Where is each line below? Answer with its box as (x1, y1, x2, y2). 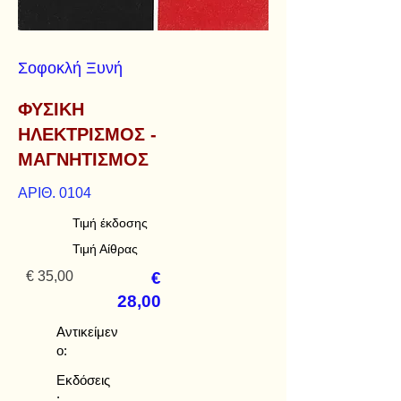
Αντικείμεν (56, 324, 118, 339)
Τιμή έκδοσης (73, 216, 148, 230)
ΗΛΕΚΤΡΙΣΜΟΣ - (18, 124, 157, 144)
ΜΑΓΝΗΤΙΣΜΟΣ (18, 149, 149, 169)
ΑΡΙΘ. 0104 (18, 185, 91, 200)
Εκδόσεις (56, 372, 110, 388)
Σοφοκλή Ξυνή (18, 59, 123, 77)
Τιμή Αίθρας (73, 242, 138, 256)
